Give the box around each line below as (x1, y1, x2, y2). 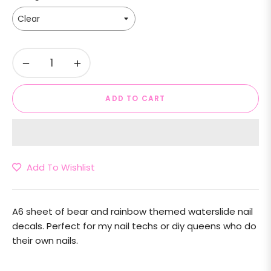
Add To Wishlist (27, 161, 95, 174)
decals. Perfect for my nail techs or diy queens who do (12, 220, 256, 232)
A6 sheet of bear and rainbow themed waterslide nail (12, 205, 253, 218)
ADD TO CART (105, 93, 166, 103)
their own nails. (12, 234, 80, 247)
